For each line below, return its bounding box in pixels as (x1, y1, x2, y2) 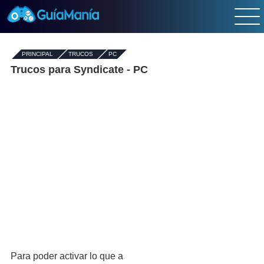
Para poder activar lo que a (11, 251, 123, 261)
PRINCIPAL (22, 51, 53, 57)
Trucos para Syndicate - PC (11, 64, 148, 75)
